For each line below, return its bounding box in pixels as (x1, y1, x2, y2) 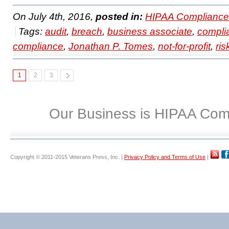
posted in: (96, 11, 143, 22)
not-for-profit (158, 41, 211, 52)
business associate (107, 26, 192, 37)
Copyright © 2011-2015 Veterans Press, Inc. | (10, 154, 124, 160)
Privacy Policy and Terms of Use (124, 154, 205, 160)
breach (72, 26, 102, 37)
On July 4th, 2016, (13, 11, 96, 22)
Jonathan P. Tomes (68, 41, 153, 52)
